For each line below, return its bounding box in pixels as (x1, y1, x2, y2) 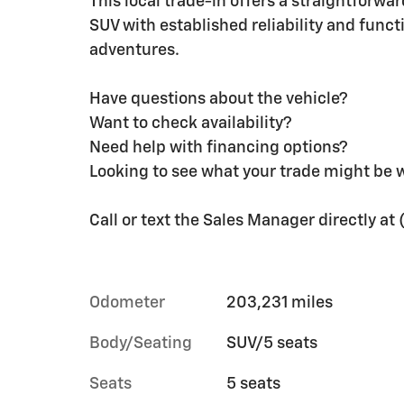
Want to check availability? (89, 115, 292, 132)
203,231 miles (225, 294, 333, 311)
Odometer (89, 294, 165, 311)
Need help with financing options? (89, 139, 348, 156)
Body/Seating (89, 335, 192, 352)
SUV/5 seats (225, 335, 317, 352)
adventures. (89, 41, 179, 59)
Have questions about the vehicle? (89, 90, 348, 107)
